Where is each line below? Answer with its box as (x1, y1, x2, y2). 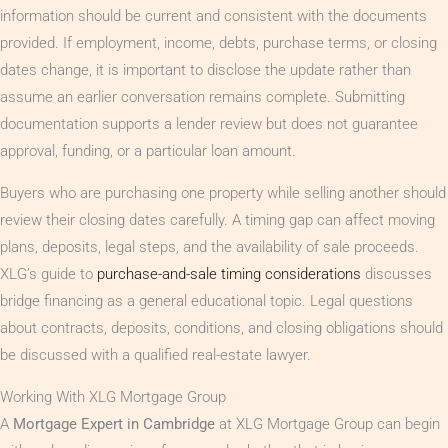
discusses (361, 264, 432, 283)
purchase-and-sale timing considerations (97, 264, 361, 283)
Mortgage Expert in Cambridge (13, 414, 215, 433)
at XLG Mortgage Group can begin (215, 414, 440, 433)
